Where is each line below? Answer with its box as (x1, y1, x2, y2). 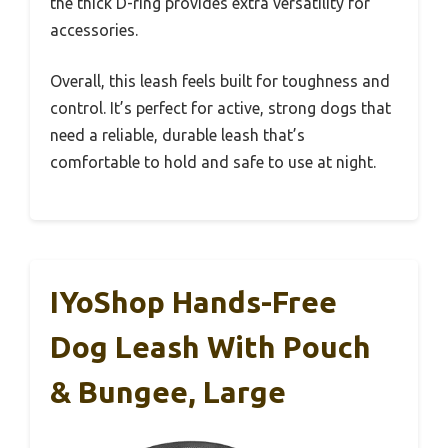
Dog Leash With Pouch (50, 330, 371, 365)
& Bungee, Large (50, 375, 286, 410)
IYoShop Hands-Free (50, 285, 337, 320)
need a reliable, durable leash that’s (50, 126, 305, 145)
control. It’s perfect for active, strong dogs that (50, 99, 391, 118)
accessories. (50, 21, 138, 40)
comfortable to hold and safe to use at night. (50, 153, 376, 172)
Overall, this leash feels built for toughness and (50, 72, 390, 91)
